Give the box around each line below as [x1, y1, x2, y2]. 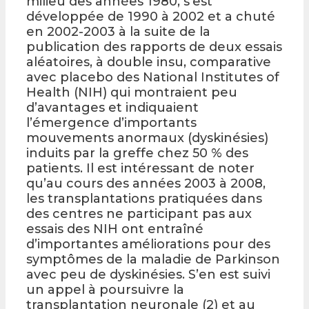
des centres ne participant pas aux [26, 206, 252, 221]
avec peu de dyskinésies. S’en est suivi [26, 266, 270, 282]
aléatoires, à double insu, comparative [26, 54, 271, 70]
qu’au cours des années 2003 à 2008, [26, 175, 266, 191]
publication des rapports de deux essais [26, 39, 282, 54]
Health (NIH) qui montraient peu [26, 84, 237, 100]
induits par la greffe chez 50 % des [26, 145, 248, 161]
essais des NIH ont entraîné [26, 221, 203, 237]
